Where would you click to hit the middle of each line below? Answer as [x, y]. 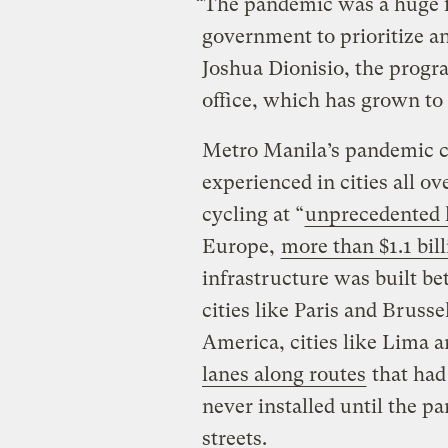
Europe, [240, 246]
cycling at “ [252, 214]
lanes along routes [283, 374]
